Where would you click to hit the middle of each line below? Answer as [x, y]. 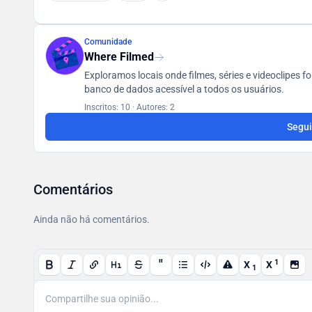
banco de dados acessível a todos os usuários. [184, 89]
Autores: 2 [155, 108]
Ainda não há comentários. [92, 220]
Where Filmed [119, 57]
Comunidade [108, 42]
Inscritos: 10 [108, 108]
